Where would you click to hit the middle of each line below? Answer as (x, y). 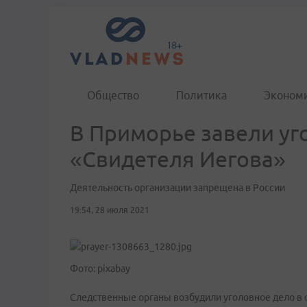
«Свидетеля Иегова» (178, 159)
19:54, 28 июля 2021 (110, 210)
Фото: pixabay (100, 269)
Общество (113, 95)
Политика (201, 95)
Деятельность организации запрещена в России (177, 188)
